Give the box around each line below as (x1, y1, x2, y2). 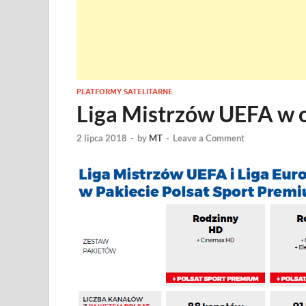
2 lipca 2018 (76, 133, 127, 144)
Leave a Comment (173, 133, 245, 144)
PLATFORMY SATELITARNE (76, 87, 173, 96)
